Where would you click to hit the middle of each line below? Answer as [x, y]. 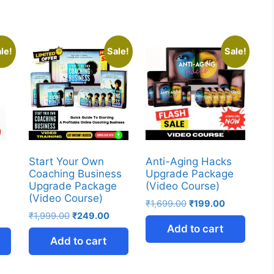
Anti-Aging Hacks [188, 162]
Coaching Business [75, 174]
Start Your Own [66, 162]
